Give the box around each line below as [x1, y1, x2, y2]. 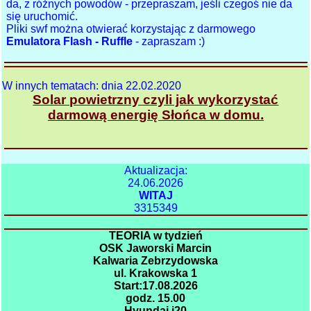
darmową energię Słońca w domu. [47, 107, 264, 122]
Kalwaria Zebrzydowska [93, 254, 219, 267]
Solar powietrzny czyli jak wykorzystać [33, 92, 279, 107]
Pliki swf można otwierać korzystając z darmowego [6, 23, 256, 35]
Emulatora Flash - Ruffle [6, 35, 133, 48]
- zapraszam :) [133, 35, 205, 48]
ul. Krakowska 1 [114, 267, 198, 279]
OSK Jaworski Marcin [99, 242, 212, 254]
